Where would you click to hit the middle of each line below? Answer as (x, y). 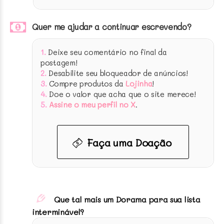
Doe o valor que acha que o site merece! (121, 94)
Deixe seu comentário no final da (106, 52)
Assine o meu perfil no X (92, 105)
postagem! (59, 63)
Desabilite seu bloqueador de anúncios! (118, 73)
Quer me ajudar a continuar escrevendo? (112, 27)
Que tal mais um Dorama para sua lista (127, 199)
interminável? (58, 211)
